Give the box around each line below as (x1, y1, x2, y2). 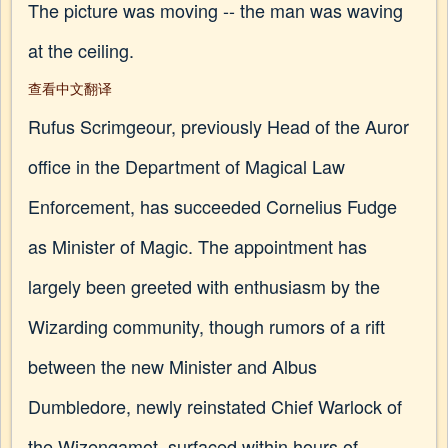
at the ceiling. (28, 37, 134, 63)
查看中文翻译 (28, 78, 112, 98)
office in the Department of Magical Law (28, 153, 345, 179)
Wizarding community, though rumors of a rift (28, 313, 385, 339)
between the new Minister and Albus (28, 353, 317, 379)
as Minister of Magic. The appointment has (28, 233, 367, 259)
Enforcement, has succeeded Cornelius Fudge (28, 193, 397, 219)
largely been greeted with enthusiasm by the (28, 273, 380, 299)
